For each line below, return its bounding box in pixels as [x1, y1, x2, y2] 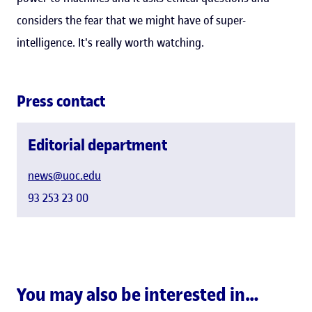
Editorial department [28, 134, 167, 155]
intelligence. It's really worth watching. [17, 34, 204, 50]
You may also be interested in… [17, 283, 259, 306]
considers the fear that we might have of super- [17, 12, 246, 28]
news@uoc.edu [28, 167, 101, 183]
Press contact [17, 90, 105, 111]
